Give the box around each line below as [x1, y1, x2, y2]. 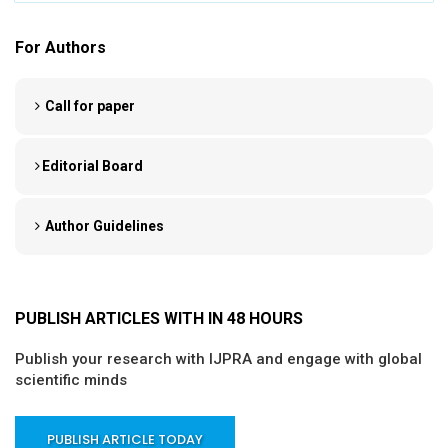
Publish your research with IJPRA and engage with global [15, 349, 422, 368]
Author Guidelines [42, 217, 164, 234]
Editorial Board [42, 157, 143, 174]
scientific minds [15, 370, 127, 389]
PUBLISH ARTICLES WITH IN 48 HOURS [15, 308, 303, 328]
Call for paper [42, 97, 135, 114]
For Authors [15, 37, 106, 57]
